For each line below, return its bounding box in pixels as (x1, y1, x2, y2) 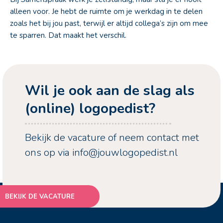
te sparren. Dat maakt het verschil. (10, 30, 126, 40)
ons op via (25, 146, 72, 159)
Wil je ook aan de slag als (25, 81, 195, 100)
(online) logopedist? (25, 99, 155, 118)
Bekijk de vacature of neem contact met (25, 131, 199, 144)
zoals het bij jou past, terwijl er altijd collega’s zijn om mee (10, 18, 208, 28)
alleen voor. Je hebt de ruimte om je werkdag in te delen (10, 6, 203, 16)
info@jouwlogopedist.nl (72, 146, 178, 159)
